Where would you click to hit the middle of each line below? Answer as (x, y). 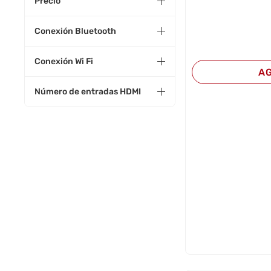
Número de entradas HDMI (88, 92)
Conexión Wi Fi (64, 61)
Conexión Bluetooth (76, 31)
